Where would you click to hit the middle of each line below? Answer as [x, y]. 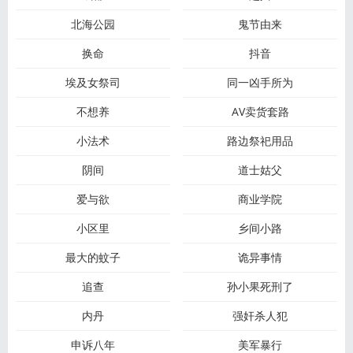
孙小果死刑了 [260, 286]
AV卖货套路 [260, 111]
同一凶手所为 [260, 82]
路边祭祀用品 [260, 141]
